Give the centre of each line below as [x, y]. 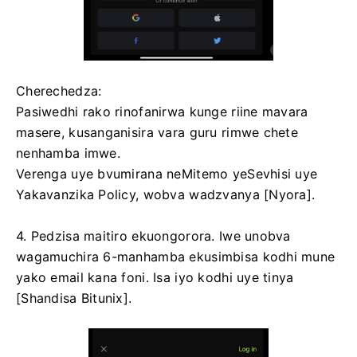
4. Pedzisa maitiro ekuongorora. [118, 235]
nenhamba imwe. [68, 153]
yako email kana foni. [85, 277]
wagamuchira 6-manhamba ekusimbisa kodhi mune [176, 256]
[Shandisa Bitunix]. [74, 298]
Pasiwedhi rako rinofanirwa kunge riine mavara [162, 111]
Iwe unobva [255, 235]
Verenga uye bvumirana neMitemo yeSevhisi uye [167, 173]
